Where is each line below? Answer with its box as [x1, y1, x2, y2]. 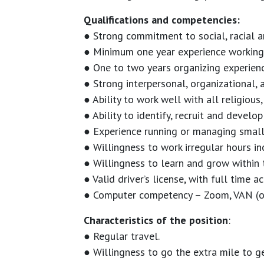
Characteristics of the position [84, 213, 228, 227]
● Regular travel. [84, 229, 160, 243]
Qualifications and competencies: [84, 13, 240, 27]
